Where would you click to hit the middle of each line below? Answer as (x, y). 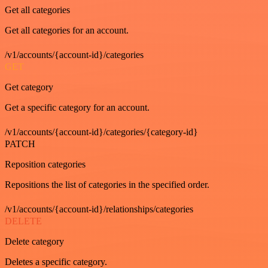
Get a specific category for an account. (77, 107)
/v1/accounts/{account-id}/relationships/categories (99, 209)
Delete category (34, 241)
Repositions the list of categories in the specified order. (107, 185)
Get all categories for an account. (67, 30)
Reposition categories (45, 164)
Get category (29, 87)
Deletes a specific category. (56, 262)
